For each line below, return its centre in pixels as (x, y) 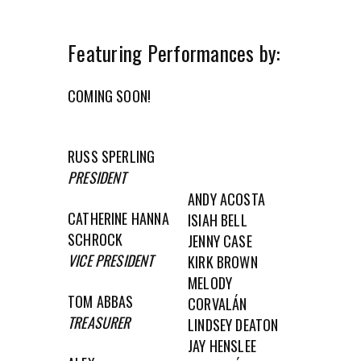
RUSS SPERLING (113, 156)
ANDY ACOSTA (226, 199)
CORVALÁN (218, 303)
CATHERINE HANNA (118, 218)
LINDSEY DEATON (233, 324)
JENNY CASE (220, 241)
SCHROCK (97, 239)
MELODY (210, 282)
